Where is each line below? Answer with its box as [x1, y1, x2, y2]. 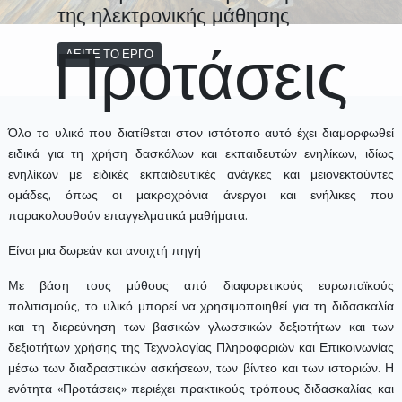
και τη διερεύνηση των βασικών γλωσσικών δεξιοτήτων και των [8, 317, 394, 336]
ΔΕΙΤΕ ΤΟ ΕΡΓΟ [66, 46, 153, 62]
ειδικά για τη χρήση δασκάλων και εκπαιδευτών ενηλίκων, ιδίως [8, 144, 394, 162]
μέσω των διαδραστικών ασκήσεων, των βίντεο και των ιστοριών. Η [8, 358, 394, 377]
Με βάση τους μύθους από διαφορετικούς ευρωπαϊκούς [8, 275, 394, 294]
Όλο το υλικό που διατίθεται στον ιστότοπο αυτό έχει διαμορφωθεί [8, 123, 394, 142]
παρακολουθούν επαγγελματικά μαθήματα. [8, 205, 248, 224]
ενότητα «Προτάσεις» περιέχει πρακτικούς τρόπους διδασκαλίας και [8, 379, 394, 398]
